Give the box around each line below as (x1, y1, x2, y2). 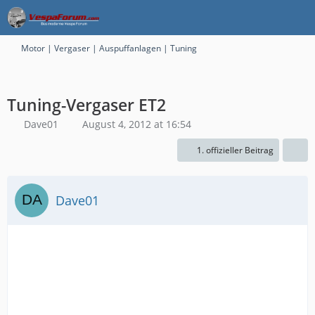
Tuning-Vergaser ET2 (7, 94, 166, 116)
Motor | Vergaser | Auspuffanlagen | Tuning (21, 42, 197, 54)
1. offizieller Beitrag (197, 144, 274, 156)
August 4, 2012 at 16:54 (82, 117, 191, 131)
